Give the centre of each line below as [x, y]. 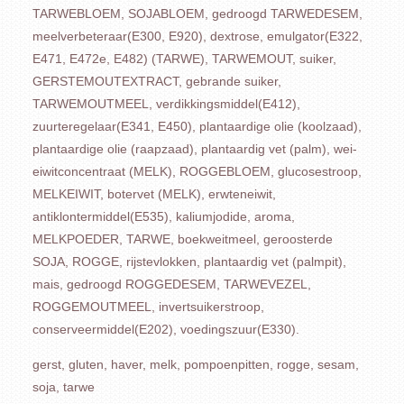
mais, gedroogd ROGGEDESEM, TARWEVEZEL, [171, 284]
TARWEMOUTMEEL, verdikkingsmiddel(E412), [166, 104]
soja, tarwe [63, 387]
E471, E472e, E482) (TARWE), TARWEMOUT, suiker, [184, 59]
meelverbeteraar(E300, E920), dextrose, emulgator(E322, [197, 36]
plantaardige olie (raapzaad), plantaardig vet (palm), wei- [194, 149]
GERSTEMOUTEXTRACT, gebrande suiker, [156, 81]
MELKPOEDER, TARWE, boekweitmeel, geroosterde [182, 239]
